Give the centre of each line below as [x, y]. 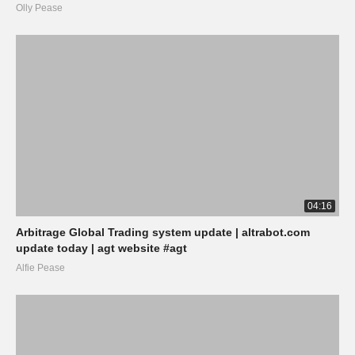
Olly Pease [39, 8]
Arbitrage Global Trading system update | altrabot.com [163, 233]
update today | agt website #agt [101, 248]
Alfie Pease [40, 268]
